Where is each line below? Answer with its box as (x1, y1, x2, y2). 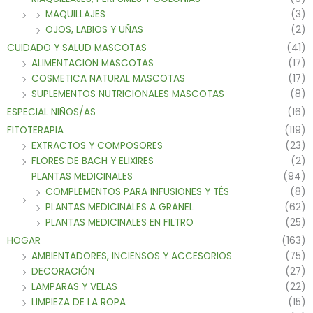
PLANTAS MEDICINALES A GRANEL (45, 200, 194, 214)
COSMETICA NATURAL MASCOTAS (31, 71, 185, 85)
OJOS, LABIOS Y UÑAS (45, 22, 143, 36)
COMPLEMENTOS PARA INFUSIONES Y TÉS (45, 184, 229, 198)
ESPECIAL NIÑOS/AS (7, 105, 96, 119)
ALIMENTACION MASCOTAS (31, 56, 154, 70)
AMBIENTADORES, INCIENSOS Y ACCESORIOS (31, 249, 232, 263)
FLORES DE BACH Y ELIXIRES (31, 154, 154, 168)
